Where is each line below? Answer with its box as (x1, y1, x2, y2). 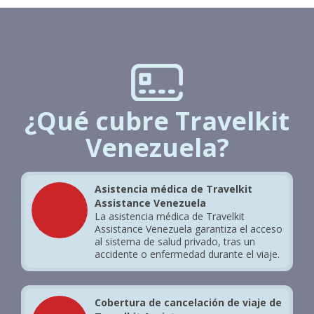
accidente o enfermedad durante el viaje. (95, 247, 280, 261)
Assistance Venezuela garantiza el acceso (95, 222, 282, 235)
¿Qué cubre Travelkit (25, 104, 289, 138)
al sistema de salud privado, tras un (95, 235, 255, 248)
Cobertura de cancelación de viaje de (95, 296, 282, 309)
